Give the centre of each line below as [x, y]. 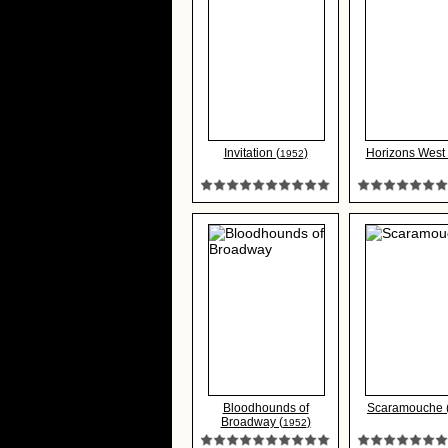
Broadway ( [251, 422]
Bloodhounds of [265, 408]
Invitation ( [251, 153]
